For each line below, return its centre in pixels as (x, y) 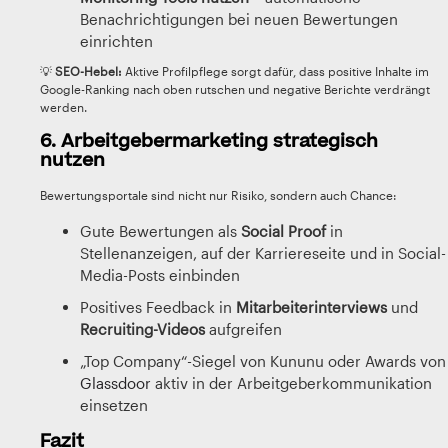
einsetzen (114, 405)
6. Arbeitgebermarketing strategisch (209, 141)
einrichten (116, 41)
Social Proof (283, 231)
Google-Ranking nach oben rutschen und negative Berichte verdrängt (235, 89)
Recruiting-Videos (142, 329)
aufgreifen (243, 329)
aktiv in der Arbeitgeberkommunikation (291, 383)
